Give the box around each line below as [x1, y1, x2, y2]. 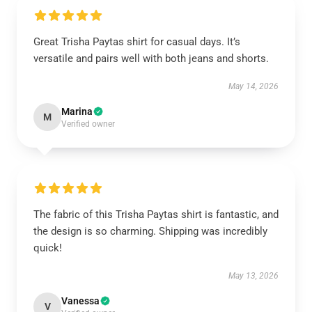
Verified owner [61, 119, 115, 129]
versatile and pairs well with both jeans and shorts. [33, 52, 269, 65]
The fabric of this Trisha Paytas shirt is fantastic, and [33, 208, 279, 221]
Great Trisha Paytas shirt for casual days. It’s [33, 36, 240, 48]
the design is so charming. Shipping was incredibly [33, 225, 267, 237]
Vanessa [61, 295, 100, 306]
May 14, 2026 [228, 81, 279, 91]
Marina [61, 106, 93, 117]
